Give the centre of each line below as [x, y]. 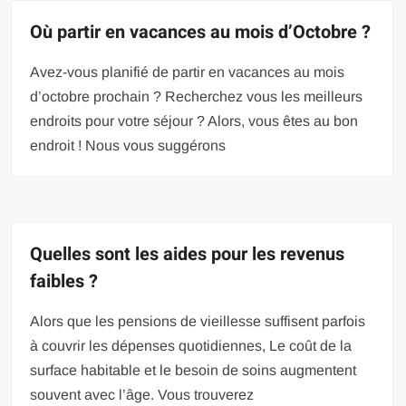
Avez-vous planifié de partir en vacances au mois [188, 72]
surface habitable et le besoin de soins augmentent [193, 370]
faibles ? [64, 281]
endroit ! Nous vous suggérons [128, 145]
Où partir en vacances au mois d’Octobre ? [201, 32]
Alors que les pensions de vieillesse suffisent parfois [198, 321]
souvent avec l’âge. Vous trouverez [142, 395]
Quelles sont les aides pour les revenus [188, 254]
